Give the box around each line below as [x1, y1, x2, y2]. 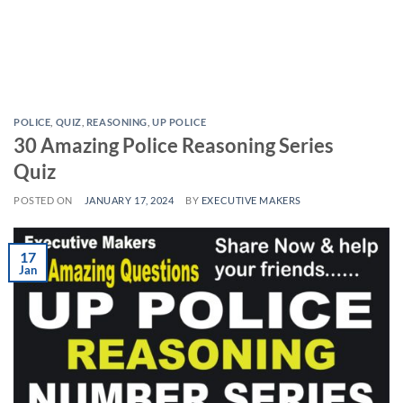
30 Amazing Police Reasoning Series [13, 132, 334, 157]
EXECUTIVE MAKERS [201, 193, 301, 206]
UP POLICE [152, 116, 207, 128]
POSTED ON [13, 193, 76, 206]
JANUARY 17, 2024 [84, 193, 175, 206]
